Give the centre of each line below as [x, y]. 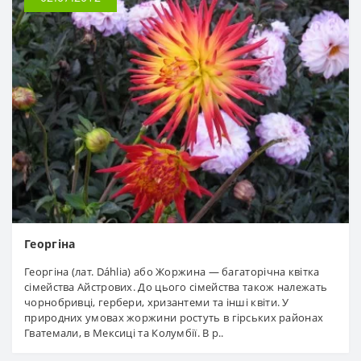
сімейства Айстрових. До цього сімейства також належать [176, 286]
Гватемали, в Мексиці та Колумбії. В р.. [124, 332]
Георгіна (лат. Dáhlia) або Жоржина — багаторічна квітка [172, 271]
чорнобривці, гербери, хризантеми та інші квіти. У [157, 302]
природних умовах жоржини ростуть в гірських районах [174, 317]
